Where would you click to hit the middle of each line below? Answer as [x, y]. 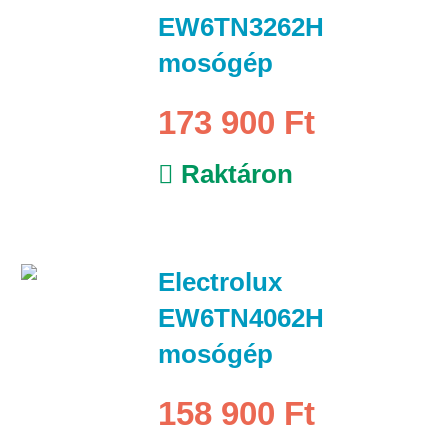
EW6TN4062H [240, 317]
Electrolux [219, 281]
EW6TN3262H [240, 26]
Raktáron [233, 173]
